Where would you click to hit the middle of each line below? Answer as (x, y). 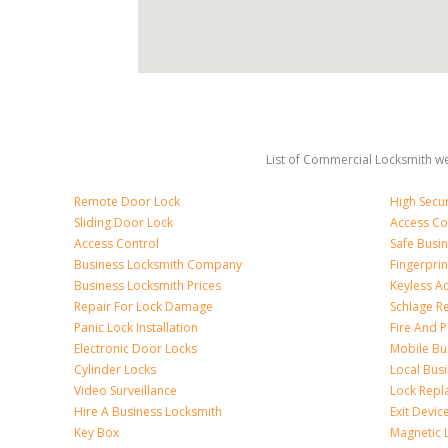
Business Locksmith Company (158, 264)
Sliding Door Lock (123, 222)
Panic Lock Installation (136, 327)
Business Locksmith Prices (147, 285)
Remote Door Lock (127, 201)
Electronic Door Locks (135, 348)
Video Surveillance (125, 390)
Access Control (116, 243)
